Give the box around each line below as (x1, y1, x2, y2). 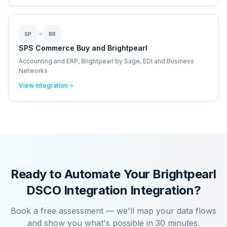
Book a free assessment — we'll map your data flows (11, 206, 216, 216)
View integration (19, 82, 68, 89)
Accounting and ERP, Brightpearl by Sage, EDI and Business (19, 57, 194, 65)
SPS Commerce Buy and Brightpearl (19, 44, 147, 52)
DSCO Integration (26, 183, 128, 198)
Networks (19, 67, 48, 74)
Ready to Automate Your (11, 167, 153, 181)
